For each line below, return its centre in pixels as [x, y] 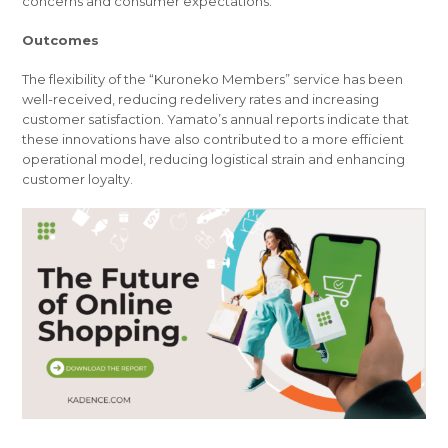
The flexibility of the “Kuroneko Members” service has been [213, 78]
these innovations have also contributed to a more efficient [213, 138]
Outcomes [61, 40]
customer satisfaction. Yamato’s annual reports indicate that [216, 118]
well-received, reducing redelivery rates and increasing [201, 98]
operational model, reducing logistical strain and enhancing [214, 158]
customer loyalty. [78, 178]
